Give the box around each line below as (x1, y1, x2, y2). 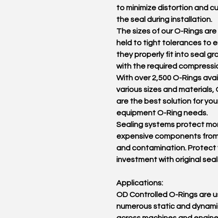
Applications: (116, 179, 163, 187)
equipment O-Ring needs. (116, 109, 208, 117)
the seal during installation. (116, 16, 212, 23)
